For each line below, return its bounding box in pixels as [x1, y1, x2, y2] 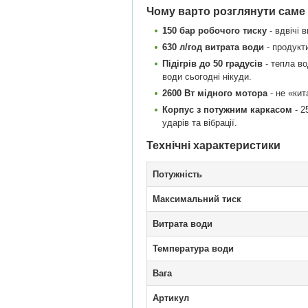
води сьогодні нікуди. [162, 71, 252, 82]
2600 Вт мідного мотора [162, 88, 267, 98]
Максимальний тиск [153, 194, 241, 204]
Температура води [153, 243, 234, 254]
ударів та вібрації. [162, 118, 237, 128]
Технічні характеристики [146, 140, 280, 151]
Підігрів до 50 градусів [162, 58, 263, 69]
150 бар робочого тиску [162, 25, 267, 36]
